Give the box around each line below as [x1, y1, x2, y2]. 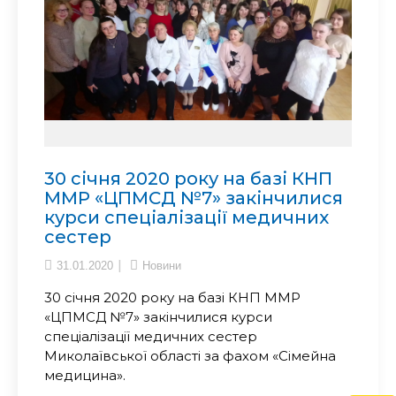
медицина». [44, 366, 126, 384]
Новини [142, 258, 181, 272]
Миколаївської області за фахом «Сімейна [44, 346, 336, 364]
